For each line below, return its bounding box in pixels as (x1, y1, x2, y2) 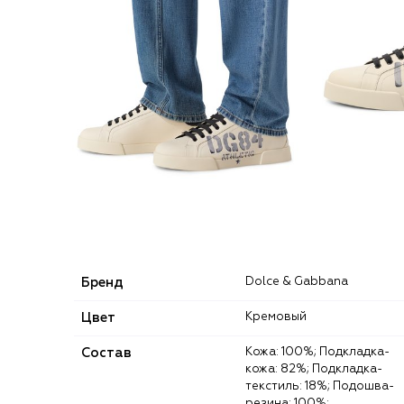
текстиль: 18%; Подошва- (245, 380, 394, 392)
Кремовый (252, 310, 307, 323)
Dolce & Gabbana (254, 275, 348, 288)
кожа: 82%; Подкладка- (245, 363, 382, 375)
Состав (81, 345, 132, 360)
